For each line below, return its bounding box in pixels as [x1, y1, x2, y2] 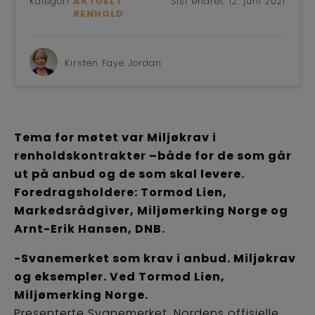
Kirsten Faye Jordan [65, 57, 162, 70]
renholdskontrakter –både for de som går [14, 148, 292, 165]
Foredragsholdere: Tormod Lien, [14, 184, 227, 201]
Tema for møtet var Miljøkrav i [14, 129, 217, 146]
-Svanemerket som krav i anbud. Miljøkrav [14, 250, 296, 267]
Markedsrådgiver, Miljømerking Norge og [14, 202, 288, 219]
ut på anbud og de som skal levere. [14, 166, 245, 183]
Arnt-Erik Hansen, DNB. [14, 221, 165, 238]
